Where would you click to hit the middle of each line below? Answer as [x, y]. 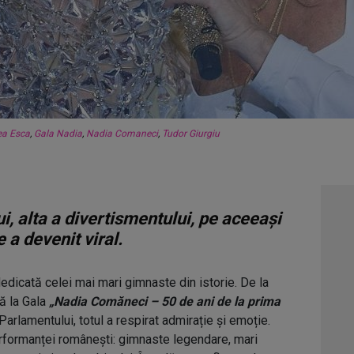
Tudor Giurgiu [191, 134]
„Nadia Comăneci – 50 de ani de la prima [165, 301]
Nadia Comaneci [122, 134]
